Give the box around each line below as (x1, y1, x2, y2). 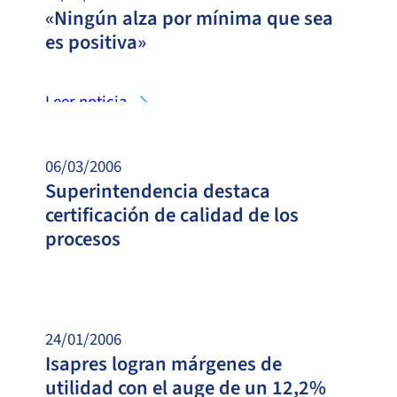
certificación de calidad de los (45, 200, 299, 230)
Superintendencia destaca (45, 176, 270, 206)
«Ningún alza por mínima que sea (45, 4, 333, 33)
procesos (45, 224, 121, 253)
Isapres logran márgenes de (45, 349, 282, 378)
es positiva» (45, 27, 146, 57)
